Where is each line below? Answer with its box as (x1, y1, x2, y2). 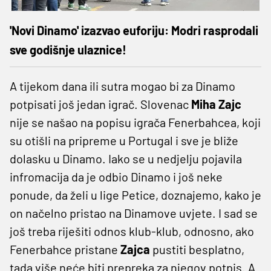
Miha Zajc (191, 96, 241, 111)
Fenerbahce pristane (10, 241, 120, 256)
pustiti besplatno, (152, 241, 244, 256)
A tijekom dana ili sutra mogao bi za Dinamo (10, 78, 235, 93)
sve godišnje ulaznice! (10, 42, 126, 57)
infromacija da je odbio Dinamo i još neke (10, 169, 223, 184)
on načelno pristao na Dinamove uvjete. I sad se (10, 205, 258, 220)
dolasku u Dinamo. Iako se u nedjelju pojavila (10, 151, 242, 166)
